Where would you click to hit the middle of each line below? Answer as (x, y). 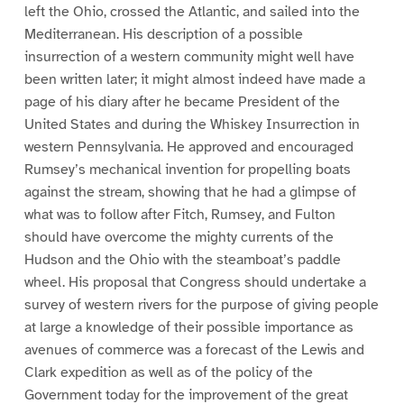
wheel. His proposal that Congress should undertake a (195, 282)
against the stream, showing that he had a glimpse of (190, 192)
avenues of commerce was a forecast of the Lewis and (194, 349)
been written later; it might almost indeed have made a (194, 79)
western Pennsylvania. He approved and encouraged (188, 147)
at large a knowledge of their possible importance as (188, 327)
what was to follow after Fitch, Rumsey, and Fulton (179, 214)
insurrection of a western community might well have (189, 56)
